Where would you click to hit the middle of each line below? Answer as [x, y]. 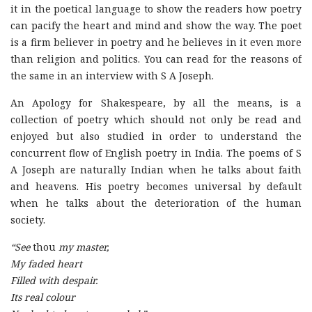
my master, [82, 247]
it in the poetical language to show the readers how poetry [156, 9]
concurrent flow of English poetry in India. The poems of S [156, 153]
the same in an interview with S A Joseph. [112, 76]
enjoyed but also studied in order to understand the [156, 136]
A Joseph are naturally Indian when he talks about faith [156, 170]
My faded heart [46, 264]
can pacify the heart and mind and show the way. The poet [156, 25]
